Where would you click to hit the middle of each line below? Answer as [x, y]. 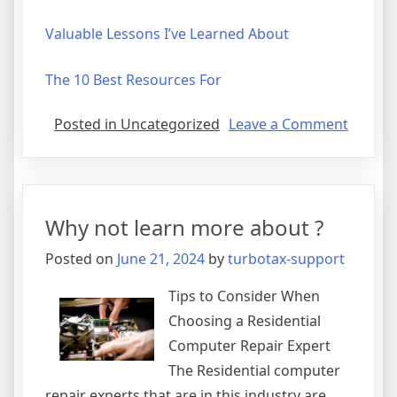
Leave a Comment [288, 125]
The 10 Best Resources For [133, 80]
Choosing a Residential [245, 321]
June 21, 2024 [161, 259]
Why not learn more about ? [184, 228]
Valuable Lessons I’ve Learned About [167, 34]
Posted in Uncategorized [137, 125]
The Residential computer [254, 371]
